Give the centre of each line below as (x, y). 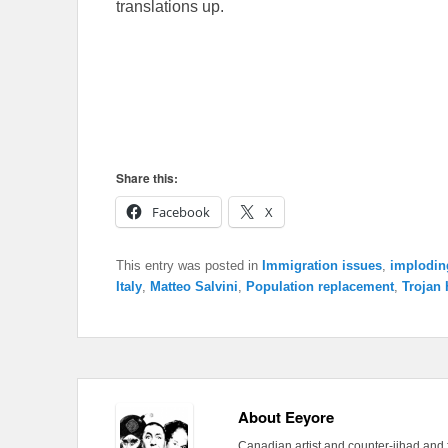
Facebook (181, 211)
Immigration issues (322, 265)
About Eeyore (285, 416)
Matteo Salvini (194, 286)
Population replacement (320, 286)
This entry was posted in (189, 265)
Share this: (147, 177)
